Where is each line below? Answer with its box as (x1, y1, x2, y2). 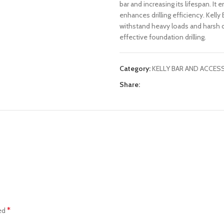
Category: (119, 64, 150, 73)
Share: (119, 80, 140, 89)
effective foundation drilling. (119, 32, 206, 41)
